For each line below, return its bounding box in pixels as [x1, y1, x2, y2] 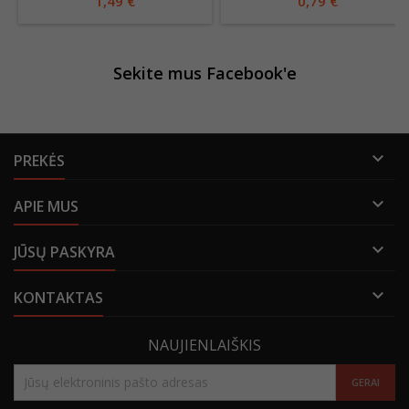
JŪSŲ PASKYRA [14, 241, 115, 262]
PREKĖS [14, 150, 65, 171]
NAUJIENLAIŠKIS [148, 334, 261, 355]
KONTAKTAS [14, 287, 103, 308]
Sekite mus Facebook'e [112, 61, 297, 84]
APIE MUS [14, 195, 79, 216]
